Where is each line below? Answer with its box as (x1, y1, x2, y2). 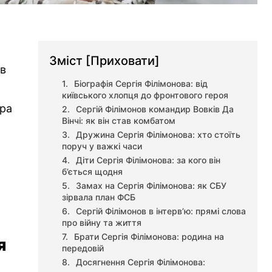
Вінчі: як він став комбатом (62, 115, 176, 126)
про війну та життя (62, 217, 142, 228)
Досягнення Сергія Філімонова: (76, 257, 206, 267)
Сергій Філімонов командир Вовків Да (76, 104, 234, 114)
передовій (62, 243, 104, 253)
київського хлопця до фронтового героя (62, 90, 229, 100)
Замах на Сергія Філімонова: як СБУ (76, 180, 227, 191)
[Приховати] (86, 53, 160, 68)
